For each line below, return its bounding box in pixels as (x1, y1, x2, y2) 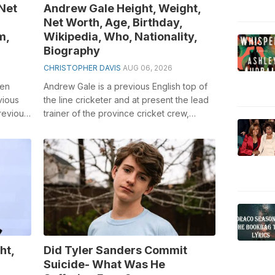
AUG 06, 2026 (122, 63, 172, 72)
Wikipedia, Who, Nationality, (43, 29, 197, 43)
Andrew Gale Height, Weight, (43, 1, 201, 15)
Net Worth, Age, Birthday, (43, 15, 182, 29)
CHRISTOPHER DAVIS (43, 63, 121, 72)
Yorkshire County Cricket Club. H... (43, 121, 181, 132)
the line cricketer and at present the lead (43, 94, 209, 105)
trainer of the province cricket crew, (43, 107, 189, 118)
